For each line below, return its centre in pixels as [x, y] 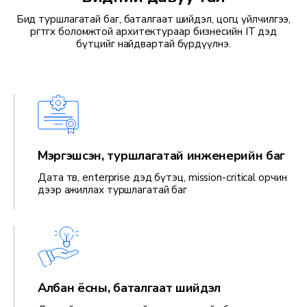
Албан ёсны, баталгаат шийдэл [130, 288]
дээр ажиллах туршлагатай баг [113, 190]
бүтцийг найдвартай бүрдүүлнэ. [153, 44]
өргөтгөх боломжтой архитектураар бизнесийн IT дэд [153, 32]
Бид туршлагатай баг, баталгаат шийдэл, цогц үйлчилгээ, [153, 20]
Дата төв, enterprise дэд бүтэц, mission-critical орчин [162, 178]
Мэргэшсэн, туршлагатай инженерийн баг [162, 156]
